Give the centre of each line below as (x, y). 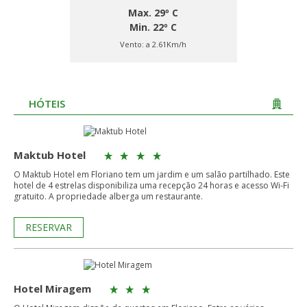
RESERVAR (49, 227)
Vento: (133, 44)
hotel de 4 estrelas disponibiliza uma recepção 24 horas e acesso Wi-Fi (151, 185)
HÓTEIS (47, 103)
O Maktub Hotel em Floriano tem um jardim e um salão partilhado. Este (152, 174)
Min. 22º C (153, 27)
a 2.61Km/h (167, 44)
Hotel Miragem (52, 288)
